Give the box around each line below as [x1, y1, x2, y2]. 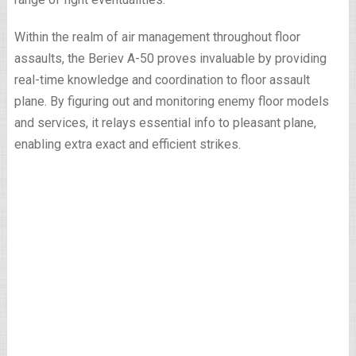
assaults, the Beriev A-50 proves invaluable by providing [14, 51, 327, 66]
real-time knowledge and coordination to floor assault [14, 72, 310, 87]
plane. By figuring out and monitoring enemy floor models [14, 94, 329, 109]
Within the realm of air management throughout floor [14, 29, 300, 44]
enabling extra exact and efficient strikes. [14, 137, 244, 152]
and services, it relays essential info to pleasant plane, [14, 115, 316, 130]
